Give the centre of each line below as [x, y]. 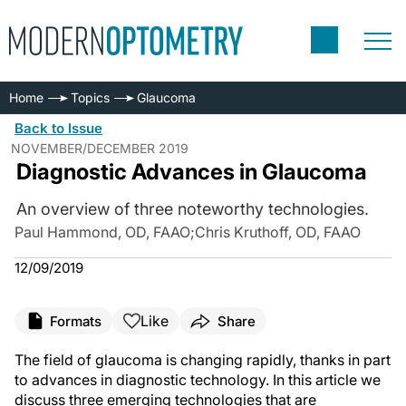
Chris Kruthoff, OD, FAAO [278, 232]
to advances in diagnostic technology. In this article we [198, 380]
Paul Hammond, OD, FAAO [102, 232]
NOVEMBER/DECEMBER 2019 [100, 148]
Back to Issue [58, 128]
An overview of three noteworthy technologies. [192, 209]
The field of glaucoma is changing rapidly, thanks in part [203, 360]
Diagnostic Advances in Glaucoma [191, 172]
